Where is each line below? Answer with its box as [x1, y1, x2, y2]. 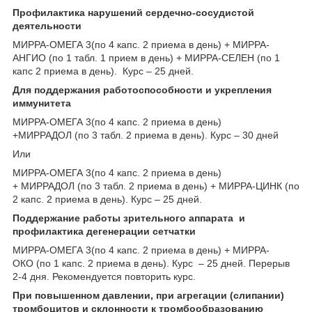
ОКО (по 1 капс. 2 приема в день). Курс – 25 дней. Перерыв [13, 257, 290, 269]
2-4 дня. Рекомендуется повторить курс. [13, 270, 196, 282]
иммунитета [13, 97, 71, 109]
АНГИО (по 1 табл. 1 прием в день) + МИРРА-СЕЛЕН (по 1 [13, 52, 280, 63]
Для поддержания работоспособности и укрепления [13, 84, 272, 95]
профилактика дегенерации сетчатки [13, 225, 196, 237]
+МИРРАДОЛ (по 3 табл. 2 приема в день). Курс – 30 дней [13, 129, 279, 141]
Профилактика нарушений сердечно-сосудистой [13, 6, 254, 18]
